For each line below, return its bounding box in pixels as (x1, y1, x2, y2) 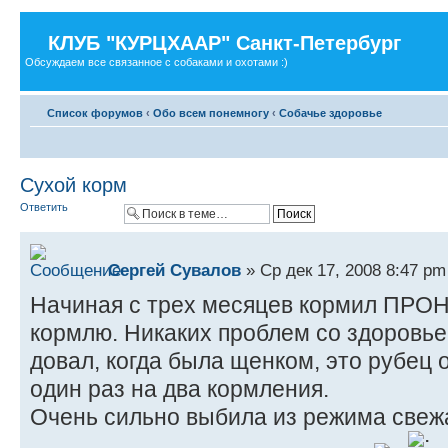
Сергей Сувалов (108, 259, 241, 280)
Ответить (20, 200, 68, 213)
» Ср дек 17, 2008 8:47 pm (241, 259, 446, 280)
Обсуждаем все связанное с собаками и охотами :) (25, 56, 288, 68)
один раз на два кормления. (30, 375, 329, 402)
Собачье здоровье (279, 106, 382, 119)
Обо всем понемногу (153, 106, 269, 119)
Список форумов (47, 106, 143, 119)
